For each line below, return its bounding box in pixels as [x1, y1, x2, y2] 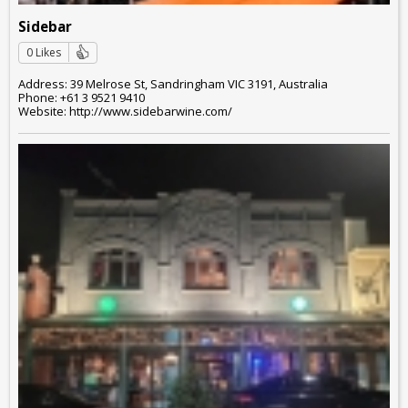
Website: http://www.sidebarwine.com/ [18, 102, 232, 119]
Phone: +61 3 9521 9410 [18, 88, 145, 106]
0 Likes [26, 45, 61, 61]
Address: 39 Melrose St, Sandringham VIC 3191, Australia [18, 75, 328, 92]
